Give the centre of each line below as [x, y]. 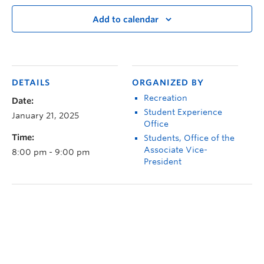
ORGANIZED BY [168, 82]
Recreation [166, 98]
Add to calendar [126, 20]
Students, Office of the [189, 138]
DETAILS [31, 82]
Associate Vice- [176, 149]
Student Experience [183, 112]
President [163, 161]
